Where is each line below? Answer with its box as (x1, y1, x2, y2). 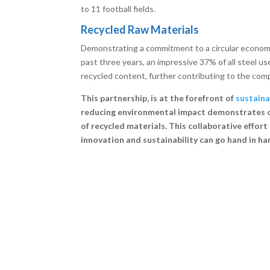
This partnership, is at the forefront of (81, 92, 236, 103)
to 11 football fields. (81, 3, 160, 14)
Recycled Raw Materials (81, 22, 199, 36)
